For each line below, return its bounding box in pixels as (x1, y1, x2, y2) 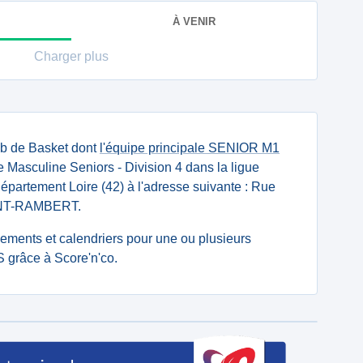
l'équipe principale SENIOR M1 (100, 141, 280, 155)
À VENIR (173, 15, 216, 28)
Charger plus (34, 49, 109, 63)
